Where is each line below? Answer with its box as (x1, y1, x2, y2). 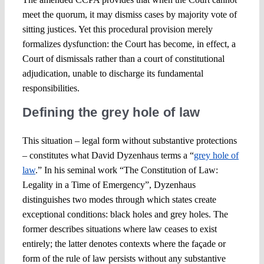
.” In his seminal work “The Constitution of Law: (35, 165, 218, 176)
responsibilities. (22, 83, 80, 94)
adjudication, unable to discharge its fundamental (22, 68, 203, 79)
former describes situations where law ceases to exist (22, 224, 217, 235)
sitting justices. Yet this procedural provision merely (22, 24, 213, 35)
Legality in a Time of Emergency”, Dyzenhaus (22, 180, 196, 190)
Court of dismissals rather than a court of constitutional (22, 54, 225, 64)
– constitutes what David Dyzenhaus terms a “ (22, 150, 194, 161)
